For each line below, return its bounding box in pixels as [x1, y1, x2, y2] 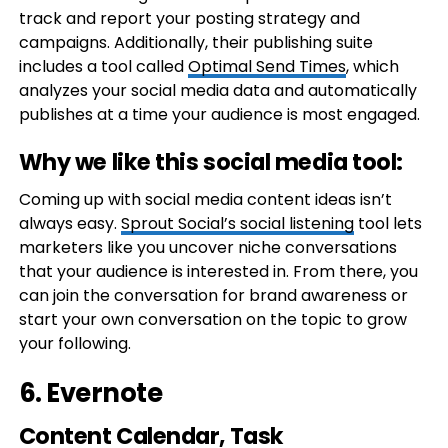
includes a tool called [18, 55, 188, 78]
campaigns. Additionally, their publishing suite [18, 31, 373, 54]
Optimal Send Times [187, 55, 346, 78]
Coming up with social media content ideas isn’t [18, 188, 392, 211]
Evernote [46, 375, 163, 411]
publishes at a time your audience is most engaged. [18, 103, 420, 126]
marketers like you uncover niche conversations [18, 236, 397, 259]
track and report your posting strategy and [18, 7, 360, 30]
